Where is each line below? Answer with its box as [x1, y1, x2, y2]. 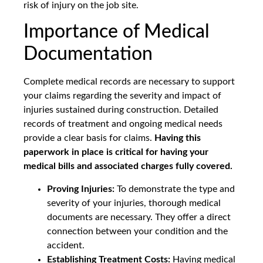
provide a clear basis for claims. [23, 133, 154, 143]
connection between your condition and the [47, 226, 228, 236]
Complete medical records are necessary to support [23, 77, 235, 87]
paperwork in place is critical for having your [23, 147, 208, 157]
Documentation [23, 45, 153, 64]
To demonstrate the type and [114, 184, 235, 194]
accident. [47, 240, 85, 250]
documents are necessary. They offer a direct [47, 212, 231, 222]
